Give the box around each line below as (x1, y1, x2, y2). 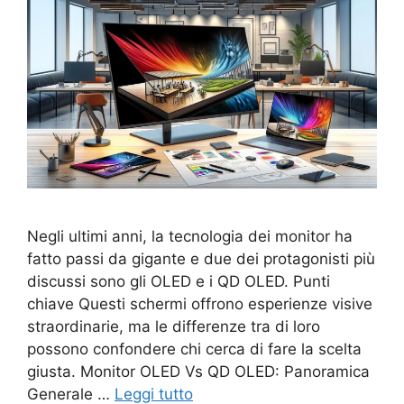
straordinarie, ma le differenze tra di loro (27, 317, 320, 336)
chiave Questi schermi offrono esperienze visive (27, 295, 372, 314)
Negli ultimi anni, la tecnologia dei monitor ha (27, 227, 353, 246)
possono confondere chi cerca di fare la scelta (27, 340, 362, 359)
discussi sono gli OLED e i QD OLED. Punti (27, 272, 330, 291)
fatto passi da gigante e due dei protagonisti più (27, 250, 375, 269)
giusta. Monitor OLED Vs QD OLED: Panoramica (27, 363, 370, 381)
